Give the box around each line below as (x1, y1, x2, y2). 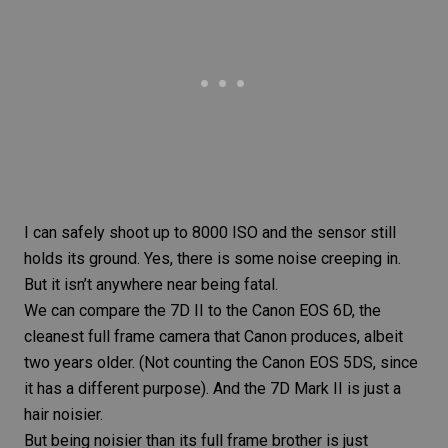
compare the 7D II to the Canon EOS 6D (79, 301, 352, 321)
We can (24, 301, 79, 321)
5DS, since (339, 353, 418, 373)
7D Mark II (270, 379, 343, 399)
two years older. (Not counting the (24, 353, 262, 373)
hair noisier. (24, 405, 103, 425)
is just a (343, 379, 401, 399)
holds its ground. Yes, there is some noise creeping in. (24, 249, 401, 269)
